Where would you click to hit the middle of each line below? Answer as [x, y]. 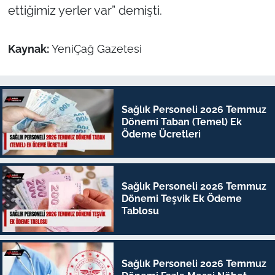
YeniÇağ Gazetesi [96, 49]
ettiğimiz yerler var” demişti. [85, 10]
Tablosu [140, 211]
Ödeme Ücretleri [161, 134]
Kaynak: [29, 49]
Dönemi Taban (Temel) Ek [181, 122]
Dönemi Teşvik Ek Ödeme [181, 199]
